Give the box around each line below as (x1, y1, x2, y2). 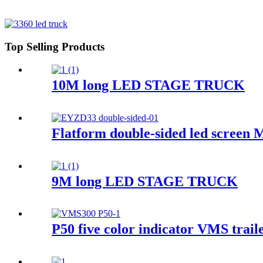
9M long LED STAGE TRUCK (52, 173, 238, 189)
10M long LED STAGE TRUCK (52, 77, 245, 93)
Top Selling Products (5, 41, 104, 53)
